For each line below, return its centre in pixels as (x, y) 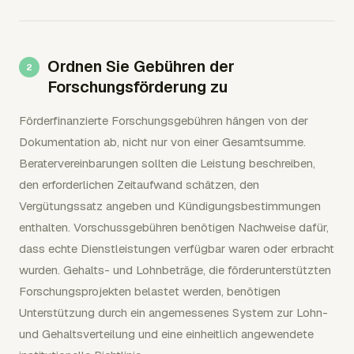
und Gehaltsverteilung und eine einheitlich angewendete (166, 334)
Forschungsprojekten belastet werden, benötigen (150, 291)
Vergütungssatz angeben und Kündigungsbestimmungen (170, 206)
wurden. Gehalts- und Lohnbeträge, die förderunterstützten (175, 270)
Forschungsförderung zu (137, 87)
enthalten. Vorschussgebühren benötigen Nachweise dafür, (174, 227)
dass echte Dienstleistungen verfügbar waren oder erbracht (177, 249)
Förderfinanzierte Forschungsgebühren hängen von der (164, 121)
